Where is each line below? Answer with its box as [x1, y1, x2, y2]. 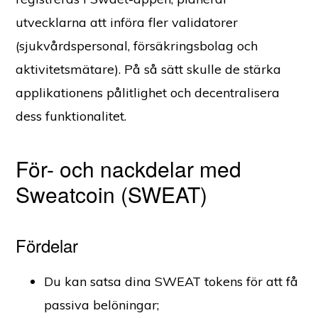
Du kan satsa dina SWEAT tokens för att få [44, 273, 299, 290]
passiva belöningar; [44, 296, 160, 313]
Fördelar [16, 232, 79, 258]
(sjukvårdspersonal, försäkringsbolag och [16, 37, 258, 54]
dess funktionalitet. [16, 107, 131, 124]
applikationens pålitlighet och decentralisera [16, 84, 280, 101]
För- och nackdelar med [16, 153, 242, 184]
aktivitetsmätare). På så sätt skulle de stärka [16, 60, 282, 77]
